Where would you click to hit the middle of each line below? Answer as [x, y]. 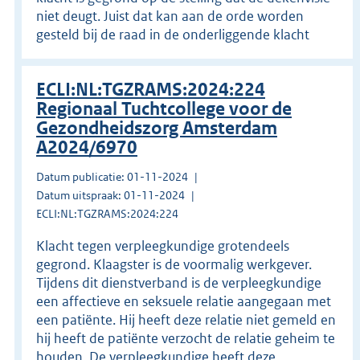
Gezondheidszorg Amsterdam [157, 128]
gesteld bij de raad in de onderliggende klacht [173, 34]
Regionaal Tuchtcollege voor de [164, 108]
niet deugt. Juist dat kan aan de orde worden [170, 16]
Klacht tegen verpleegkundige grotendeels [163, 245]
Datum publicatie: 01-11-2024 [112, 176]
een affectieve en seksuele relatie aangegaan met [184, 301]
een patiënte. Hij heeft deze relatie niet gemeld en [186, 319]
